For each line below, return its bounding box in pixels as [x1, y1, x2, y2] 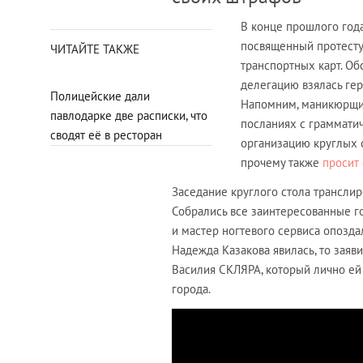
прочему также [241, 154, 322, 170]
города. [172, 280, 211, 297]
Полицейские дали [50, 88, 150, 104]
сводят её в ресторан [50, 126, 162, 143]
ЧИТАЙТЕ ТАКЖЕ [50, 41, 139, 57]
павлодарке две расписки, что [50, 107, 207, 123]
